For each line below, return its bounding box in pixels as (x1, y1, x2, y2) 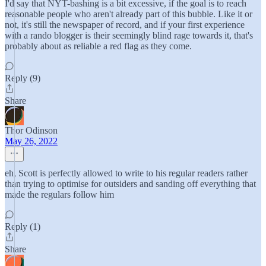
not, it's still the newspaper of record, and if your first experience (5, 20, 245, 30)
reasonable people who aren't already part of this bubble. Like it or (5, 9, 252, 19)
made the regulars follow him (5, 189, 114, 199)
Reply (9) (5, 73, 40, 83)
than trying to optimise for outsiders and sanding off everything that (5, 179, 256, 189)
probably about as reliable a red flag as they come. (5, 41, 192, 51)
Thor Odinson (5, 125, 58, 135)
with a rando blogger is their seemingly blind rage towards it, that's (5, 30, 253, 40)
